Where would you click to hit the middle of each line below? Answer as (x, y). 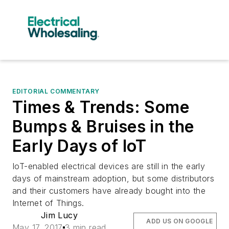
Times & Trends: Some (101, 107)
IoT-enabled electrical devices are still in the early (109, 166)
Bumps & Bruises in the (103, 126)
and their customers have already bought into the (109, 190)
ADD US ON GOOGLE (180, 221)
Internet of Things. (48, 203)
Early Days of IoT (79, 146)
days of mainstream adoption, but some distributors (113, 178)
